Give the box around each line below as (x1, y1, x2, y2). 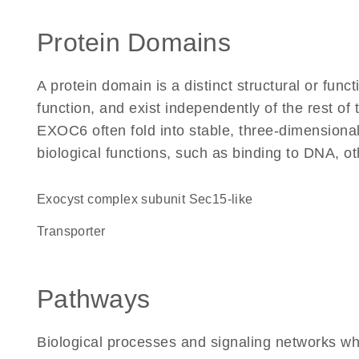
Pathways (37, 284, 150, 313)
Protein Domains (37, 28, 231, 57)
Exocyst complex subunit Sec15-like (46, 192, 253, 206)
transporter (44, 224, 106, 238)
